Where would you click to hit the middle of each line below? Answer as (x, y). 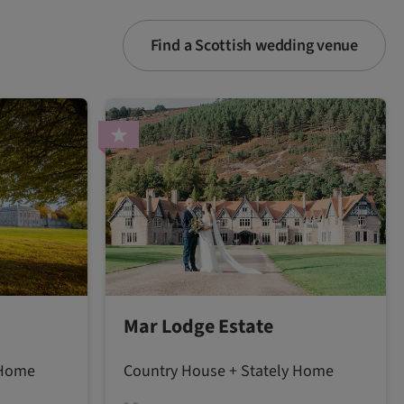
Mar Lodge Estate (198, 326)
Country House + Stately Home (229, 371)
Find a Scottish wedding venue (254, 46)
